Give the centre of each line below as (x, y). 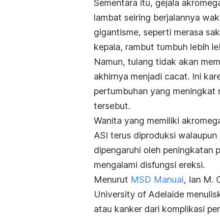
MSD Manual (157, 180)
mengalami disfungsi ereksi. (149, 165)
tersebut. (112, 106)
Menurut (112, 180)
